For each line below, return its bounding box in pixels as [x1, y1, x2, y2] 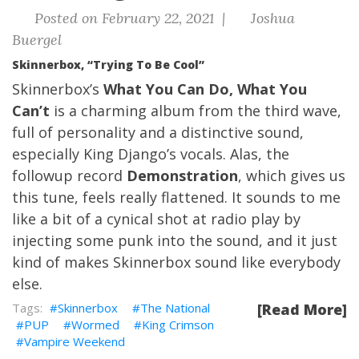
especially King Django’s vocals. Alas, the [12, 144, 289, 163]
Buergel [12, 30, 62, 49]
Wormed [71, 317, 119, 333]
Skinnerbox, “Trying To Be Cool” [12, 57, 204, 72]
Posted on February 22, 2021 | [30, 9, 229, 27]
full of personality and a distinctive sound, [12, 123, 304, 142]
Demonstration [127, 166, 238, 185]
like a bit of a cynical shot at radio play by [12, 209, 301, 228]
